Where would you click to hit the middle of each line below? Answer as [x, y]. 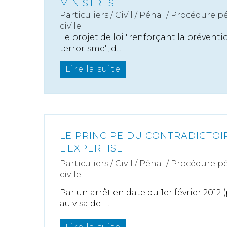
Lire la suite [93, 69]
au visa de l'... [85, 203]
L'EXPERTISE [91, 148]
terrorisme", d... [90, 48]
